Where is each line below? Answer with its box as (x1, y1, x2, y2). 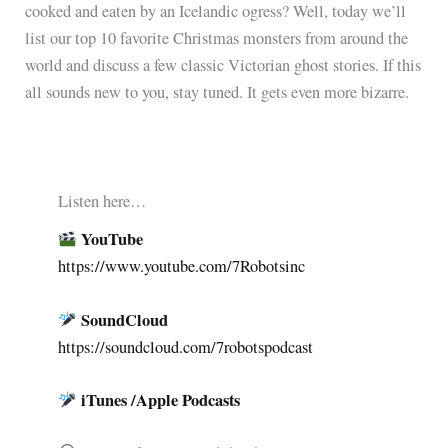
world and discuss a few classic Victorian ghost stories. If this (25, 54, 422, 77)
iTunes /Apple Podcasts (80, 387, 240, 412)
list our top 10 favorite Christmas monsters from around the (25, 27, 409, 50)
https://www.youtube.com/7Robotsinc (58, 255, 306, 278)
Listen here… (58, 189, 147, 212)
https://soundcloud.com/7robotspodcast (58, 335, 314, 358)
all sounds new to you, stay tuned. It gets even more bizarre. (25, 81, 410, 104)
